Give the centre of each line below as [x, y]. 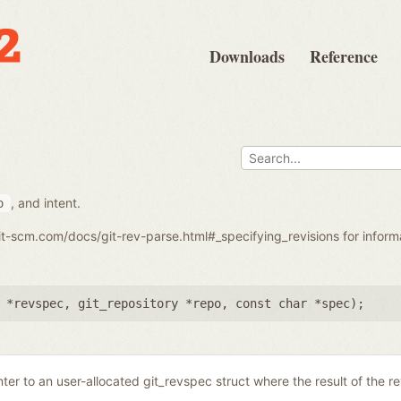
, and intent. [46, 202]
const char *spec [293, 303]
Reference [344, 56]
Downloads [247, 56]
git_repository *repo [149, 303]
